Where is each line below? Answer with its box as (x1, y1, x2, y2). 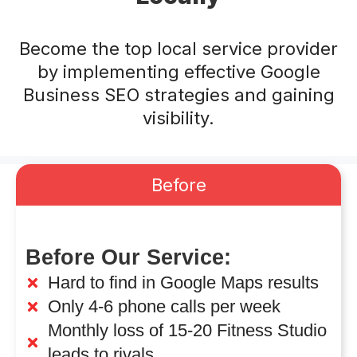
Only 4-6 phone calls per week (47, 296, 280, 317)
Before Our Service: (25, 245, 231, 270)
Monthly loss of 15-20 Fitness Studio (47, 320, 327, 341)
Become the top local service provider (19, 38, 338, 60)
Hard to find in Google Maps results (47, 273, 319, 293)
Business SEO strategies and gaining (22, 84, 335, 106)
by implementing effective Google (37, 61, 320, 83)
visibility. (143, 108, 214, 129)
